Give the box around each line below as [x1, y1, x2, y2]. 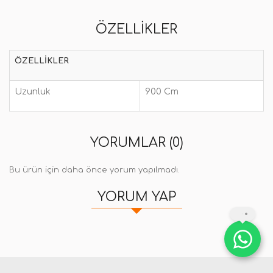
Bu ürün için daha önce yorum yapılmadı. [9, 166, 180, 174]
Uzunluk [15, 87, 51, 96]
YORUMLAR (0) [90, 135, 183, 150]
